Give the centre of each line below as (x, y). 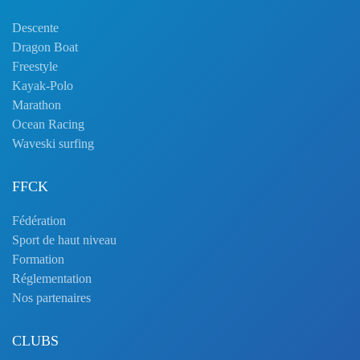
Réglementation (52, 278)
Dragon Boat (45, 47)
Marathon (37, 105)
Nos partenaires (51, 298)
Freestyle (35, 66)
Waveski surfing (53, 143)
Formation (38, 259)
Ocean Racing (48, 124)
